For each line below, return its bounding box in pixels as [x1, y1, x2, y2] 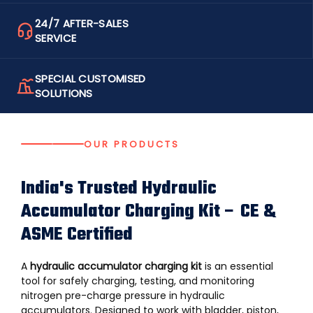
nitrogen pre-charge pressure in [21, 288, 180, 303]
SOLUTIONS [35, 86, 93, 101]
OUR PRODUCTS [84, 137, 180, 151]
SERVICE [35, 31, 77, 45]
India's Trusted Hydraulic [21, 174, 217, 203]
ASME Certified [21, 220, 133, 249]
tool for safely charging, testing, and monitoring [21, 273, 254, 288]
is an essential [202, 259, 273, 273]
